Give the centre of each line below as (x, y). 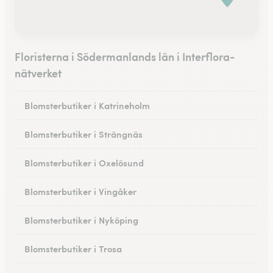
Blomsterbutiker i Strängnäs (83, 133)
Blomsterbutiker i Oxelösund (84, 162)
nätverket (38, 73)
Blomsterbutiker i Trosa (73, 248)
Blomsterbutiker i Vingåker (80, 191)
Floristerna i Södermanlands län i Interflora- (125, 56)
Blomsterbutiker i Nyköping (81, 219)
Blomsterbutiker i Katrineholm (87, 105)
